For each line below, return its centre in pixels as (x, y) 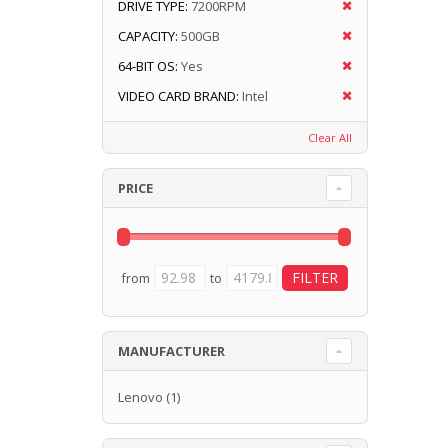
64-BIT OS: (148, 65)
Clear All (329, 137)
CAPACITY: (148, 35)
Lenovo (140, 396)
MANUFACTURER (171, 350)
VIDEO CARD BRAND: (178, 95)
